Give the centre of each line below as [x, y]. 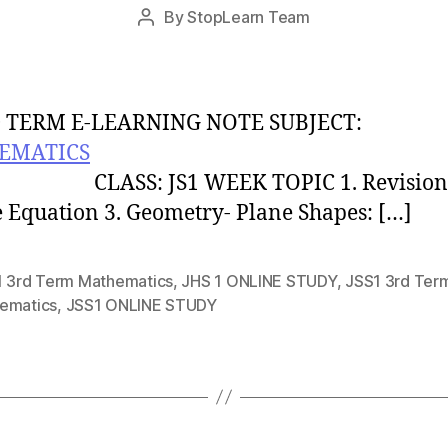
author [169, 42]
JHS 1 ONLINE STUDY [259, 280]
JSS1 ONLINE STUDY [141, 304]
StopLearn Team [248, 16]
